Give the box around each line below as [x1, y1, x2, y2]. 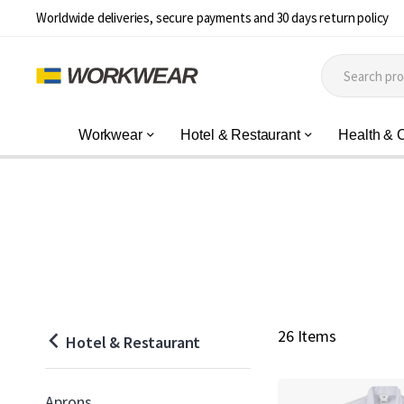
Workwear [78, 127, 142, 142]
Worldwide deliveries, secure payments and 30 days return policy [36, 9, 390, 26]
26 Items [278, 326, 336, 346]
